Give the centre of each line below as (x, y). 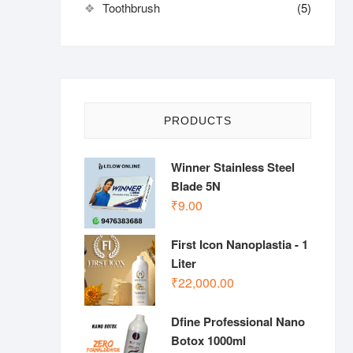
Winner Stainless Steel (233, 167)
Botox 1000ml (208, 340)
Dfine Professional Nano (238, 321)
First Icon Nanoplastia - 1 (240, 244)
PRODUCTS (198, 121)
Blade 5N (196, 186)
